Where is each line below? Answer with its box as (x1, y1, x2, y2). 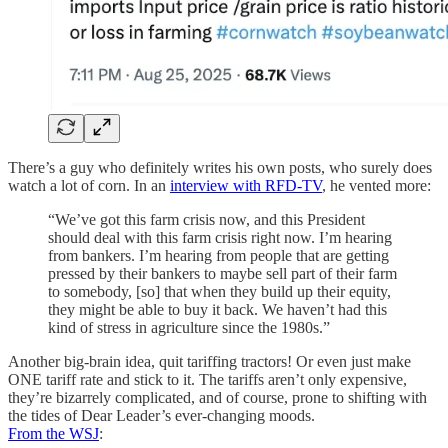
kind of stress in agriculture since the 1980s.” (48, 319, 330, 337)
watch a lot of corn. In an (8, 177, 170, 195)
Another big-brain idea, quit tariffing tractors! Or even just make (8, 353, 411, 371)
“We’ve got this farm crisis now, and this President (48, 211, 365, 229)
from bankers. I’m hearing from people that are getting (48, 247, 389, 265)
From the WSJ (8, 425, 99, 443)
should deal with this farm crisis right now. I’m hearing (48, 229, 392, 247)
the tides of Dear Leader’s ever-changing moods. (8, 407, 315, 425)
